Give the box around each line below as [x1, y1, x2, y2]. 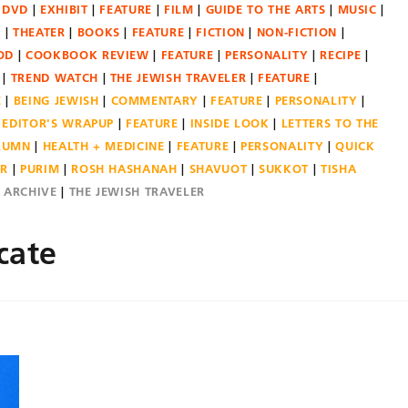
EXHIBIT [39, 2, 88, 16]
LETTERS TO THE [280, 116, 379, 130]
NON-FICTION [256, 25, 337, 39]
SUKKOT [259, 161, 310, 176]
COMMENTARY [110, 93, 199, 107]
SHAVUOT [189, 161, 248, 176]
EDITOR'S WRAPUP [2, 116, 115, 130]
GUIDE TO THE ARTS [205, 2, 326, 16]
